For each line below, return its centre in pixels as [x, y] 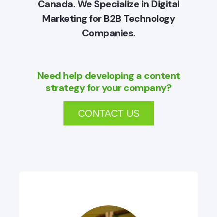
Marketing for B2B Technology [108, 19]
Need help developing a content [108, 76]
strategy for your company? [108, 88]
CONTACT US [108, 114]
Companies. [108, 33]
